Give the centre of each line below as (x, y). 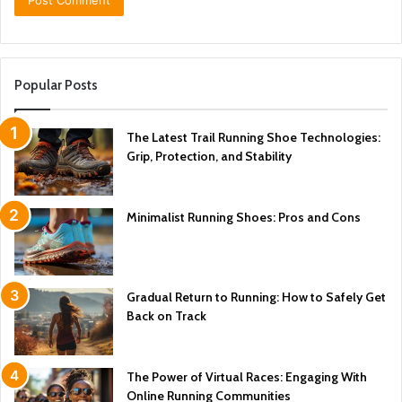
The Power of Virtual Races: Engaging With (247, 377)
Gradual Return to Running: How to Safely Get (256, 297)
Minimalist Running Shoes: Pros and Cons (244, 218)
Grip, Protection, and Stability (209, 157)
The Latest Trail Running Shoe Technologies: (253, 138)
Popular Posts (56, 86)
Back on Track (166, 316)
